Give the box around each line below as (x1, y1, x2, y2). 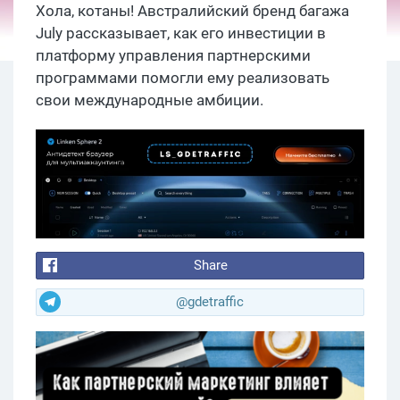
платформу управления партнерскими (36, 46, 311, 64)
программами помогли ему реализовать (36, 69, 329, 87)
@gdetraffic (176, 293, 244, 310)
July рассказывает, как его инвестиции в (36, 24, 326, 42)
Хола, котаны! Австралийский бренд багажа (36, 2, 349, 20)
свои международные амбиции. (36, 91, 263, 109)
